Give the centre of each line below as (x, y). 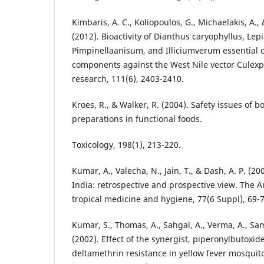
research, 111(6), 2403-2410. (128, 79)
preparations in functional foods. (137, 119)
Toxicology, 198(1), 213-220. (126, 145)
